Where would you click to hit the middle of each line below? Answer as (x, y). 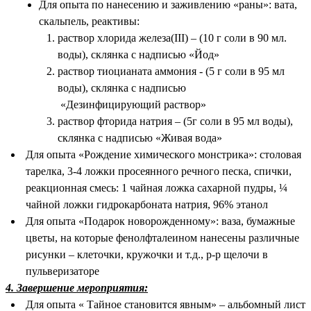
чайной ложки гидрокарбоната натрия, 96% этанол (146, 205)
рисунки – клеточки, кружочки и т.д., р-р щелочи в (146, 255)
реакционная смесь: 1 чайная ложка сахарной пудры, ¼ (156, 188)
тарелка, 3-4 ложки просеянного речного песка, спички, (158, 171)
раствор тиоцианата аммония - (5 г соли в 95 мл (171, 72)
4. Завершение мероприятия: (77, 288)
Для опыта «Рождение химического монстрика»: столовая (163, 155)
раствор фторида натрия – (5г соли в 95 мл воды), (175, 121)
